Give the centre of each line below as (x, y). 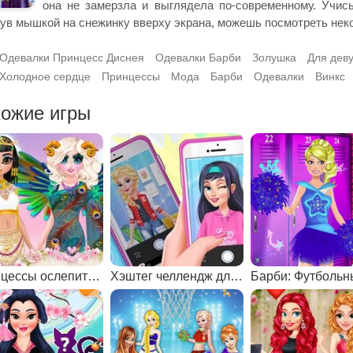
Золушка (274, 58)
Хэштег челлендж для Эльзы (237, 277)
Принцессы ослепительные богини (93, 277)
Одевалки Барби (198, 58)
